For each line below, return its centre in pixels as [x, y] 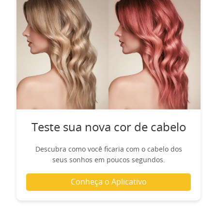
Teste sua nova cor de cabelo [108, 128]
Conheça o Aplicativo [108, 182]
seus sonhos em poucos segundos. [108, 160]
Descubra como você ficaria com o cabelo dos [108, 149]
